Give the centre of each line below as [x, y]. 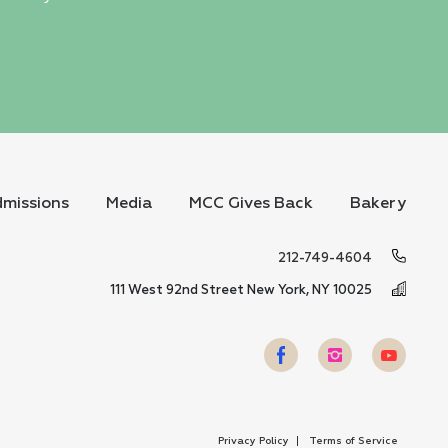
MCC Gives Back [251, 204]
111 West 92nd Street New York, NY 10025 [240, 291]
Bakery [378, 204]
